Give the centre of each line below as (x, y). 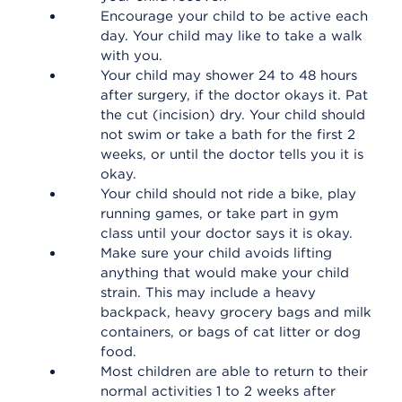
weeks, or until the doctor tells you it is (232, 154)
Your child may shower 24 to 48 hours (229, 75)
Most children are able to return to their (234, 371)
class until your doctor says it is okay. (227, 233)
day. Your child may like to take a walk (232, 36)
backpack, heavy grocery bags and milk (236, 312)
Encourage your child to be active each (234, 16)
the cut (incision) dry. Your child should (233, 115)
